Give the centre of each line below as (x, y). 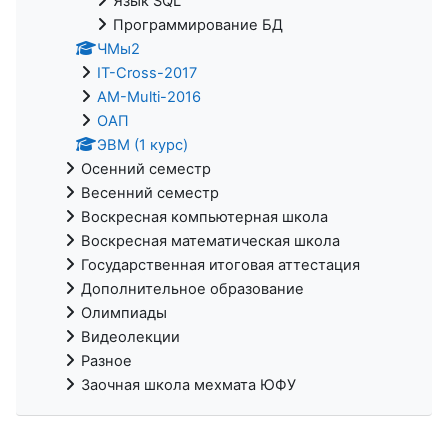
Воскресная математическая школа (210, 240)
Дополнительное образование (192, 288)
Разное (106, 360)
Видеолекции (130, 336)
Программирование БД (198, 24)
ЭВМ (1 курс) (142, 144)
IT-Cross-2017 (147, 72)
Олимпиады (124, 312)
